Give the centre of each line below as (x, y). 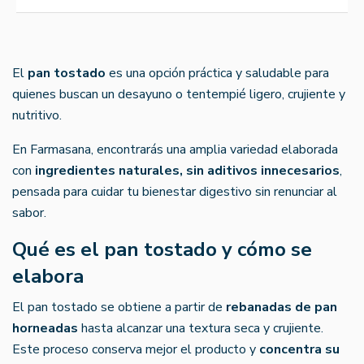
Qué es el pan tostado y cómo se (162, 249)
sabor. (29, 212)
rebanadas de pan (282, 307)
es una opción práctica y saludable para (217, 73)
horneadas (45, 328)
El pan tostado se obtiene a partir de (119, 307)
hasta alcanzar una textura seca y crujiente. (201, 328)
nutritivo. (37, 115)
